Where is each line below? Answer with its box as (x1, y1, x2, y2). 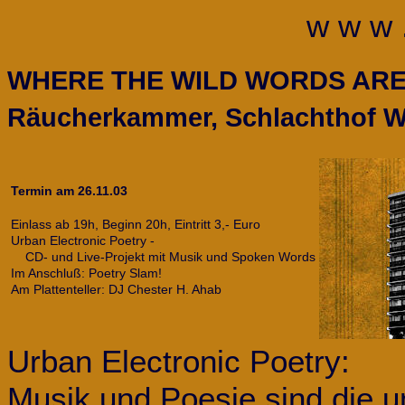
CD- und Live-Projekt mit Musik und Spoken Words (11, 250, 316, 265)
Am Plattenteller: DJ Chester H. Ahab (11, 282, 221, 297)
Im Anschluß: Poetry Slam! (11, 266, 162, 281)
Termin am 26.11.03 (11, 183, 127, 198)
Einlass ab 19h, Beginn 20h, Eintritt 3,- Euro (11, 217, 260, 232)
